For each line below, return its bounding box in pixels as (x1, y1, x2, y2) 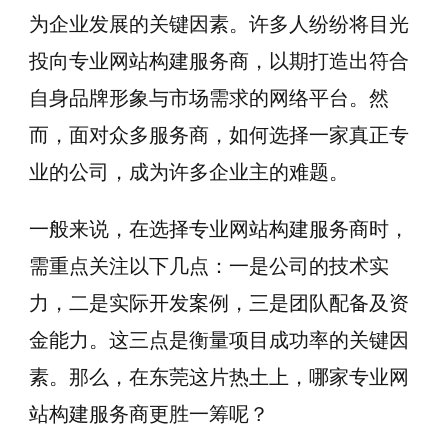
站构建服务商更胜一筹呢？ (29, 401, 269, 427)
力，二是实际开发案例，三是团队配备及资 (29, 290, 409, 316)
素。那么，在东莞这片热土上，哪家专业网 (29, 364, 409, 390)
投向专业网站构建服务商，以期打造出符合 (29, 48, 409, 74)
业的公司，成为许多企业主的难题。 (29, 159, 349, 185)
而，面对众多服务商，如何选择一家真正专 (29, 122, 409, 148)
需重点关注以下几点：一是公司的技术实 (29, 253, 389, 279)
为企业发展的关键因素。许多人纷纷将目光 (29, 11, 409, 37)
